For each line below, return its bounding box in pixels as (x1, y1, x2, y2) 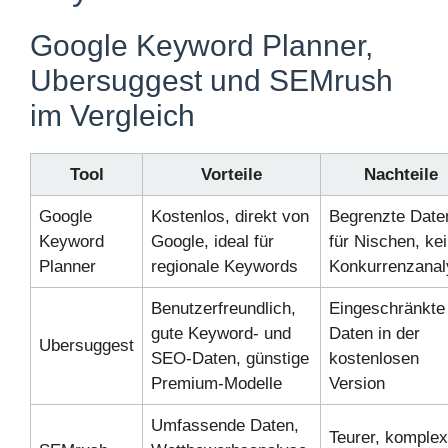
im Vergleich (30, 21, 195, 55)
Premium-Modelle (151, 296, 282, 316)
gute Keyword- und (151, 246, 291, 266)
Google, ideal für (151, 154, 274, 174)
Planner (39, 179, 96, 199)
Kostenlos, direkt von (151, 129, 309, 149)
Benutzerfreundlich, (151, 221, 296, 241)
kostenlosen (329, 271, 419, 291)
